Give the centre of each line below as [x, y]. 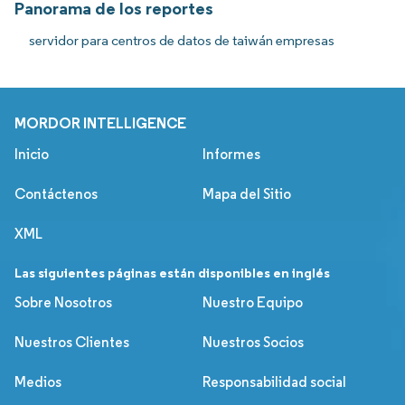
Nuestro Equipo [253, 302]
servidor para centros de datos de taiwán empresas [182, 40]
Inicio [32, 154]
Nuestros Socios [253, 342]
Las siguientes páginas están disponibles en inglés [172, 272]
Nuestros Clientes [72, 342]
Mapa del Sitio [247, 193]
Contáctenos [56, 193]
